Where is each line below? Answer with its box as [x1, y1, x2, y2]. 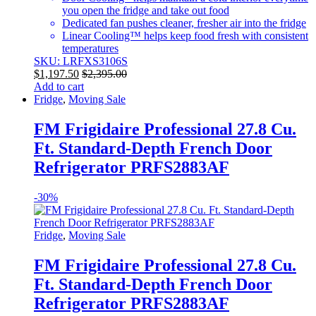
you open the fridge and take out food [62, 4, 229, 17]
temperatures [62, 42, 119, 55]
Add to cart [34, 80, 84, 93]
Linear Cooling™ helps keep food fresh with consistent [62, 30, 308, 42]
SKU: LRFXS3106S [34, 55, 128, 68]
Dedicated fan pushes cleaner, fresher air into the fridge [62, 17, 306, 30]
